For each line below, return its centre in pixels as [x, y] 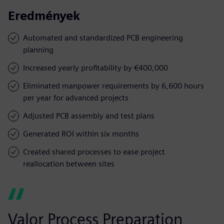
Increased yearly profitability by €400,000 [95, 67]
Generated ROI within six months [81, 133]
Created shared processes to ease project [94, 151]
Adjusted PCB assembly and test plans [89, 115]
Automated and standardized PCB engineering [103, 37]
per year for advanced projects [76, 97]
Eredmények [44, 15]
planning [38, 49]
